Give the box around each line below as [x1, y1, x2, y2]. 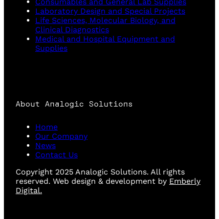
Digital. [16, 185, 42, 195]
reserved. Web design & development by [16, 176, 169, 186]
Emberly [169, 176, 200, 186]
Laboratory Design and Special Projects [35, 6, 185, 16]
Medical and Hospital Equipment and [35, 34, 175, 44]
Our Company [35, 131, 88, 141]
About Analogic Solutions [16, 97, 133, 109]
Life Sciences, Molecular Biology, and [35, 16, 175, 25]
